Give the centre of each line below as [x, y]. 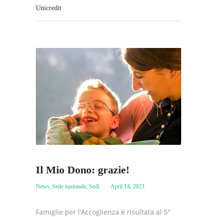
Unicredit [49, 8]
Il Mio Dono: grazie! [83, 170]
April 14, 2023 [127, 186]
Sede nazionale [69, 186]
